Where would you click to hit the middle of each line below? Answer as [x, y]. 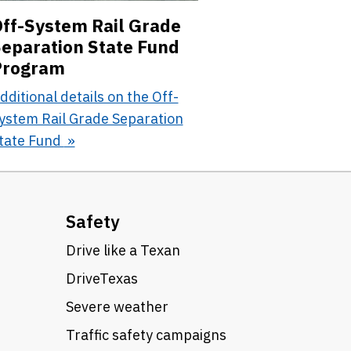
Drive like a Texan [123, 250]
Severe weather [117, 306]
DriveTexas [101, 278]
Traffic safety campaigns [146, 335]
